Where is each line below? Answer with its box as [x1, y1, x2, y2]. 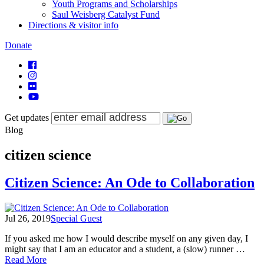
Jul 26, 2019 [5, 213, 51, 223]
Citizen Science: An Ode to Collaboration [5, 174, 255, 190]
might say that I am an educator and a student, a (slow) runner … [5, 243, 245, 254]
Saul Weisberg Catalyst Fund [52, 9, 160, 19]
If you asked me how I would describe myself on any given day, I [5, 233, 248, 243]
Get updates [5, 113, 49, 123]
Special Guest [51, 213, 102, 223]
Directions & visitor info [28, 20, 118, 30]
